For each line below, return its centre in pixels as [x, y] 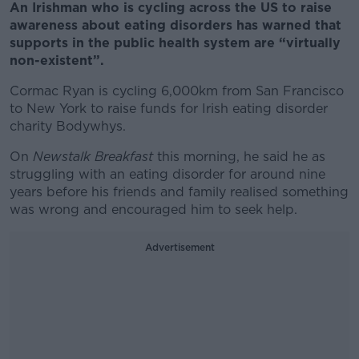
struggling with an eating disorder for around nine [167, 174]
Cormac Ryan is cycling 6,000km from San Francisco [177, 91]
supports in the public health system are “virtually [175, 43]
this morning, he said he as [239, 157]
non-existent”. [57, 61]
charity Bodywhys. [68, 126]
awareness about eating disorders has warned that [175, 25]
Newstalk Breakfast [93, 157]
